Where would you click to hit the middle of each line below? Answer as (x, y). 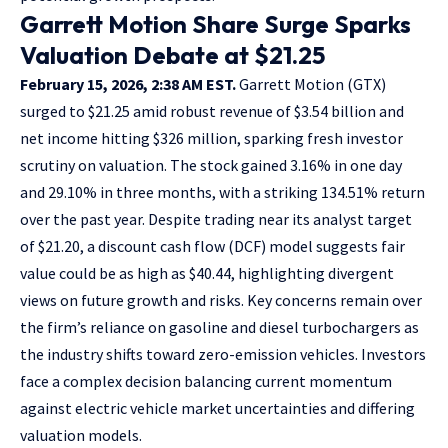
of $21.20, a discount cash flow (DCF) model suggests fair (212, 245)
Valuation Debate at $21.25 (172, 54)
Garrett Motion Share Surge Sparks (215, 23)
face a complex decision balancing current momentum (206, 380)
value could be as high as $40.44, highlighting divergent (207, 272)
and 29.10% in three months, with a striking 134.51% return (222, 191)
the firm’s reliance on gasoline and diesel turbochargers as (219, 326)
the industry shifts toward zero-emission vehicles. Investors (223, 353)
